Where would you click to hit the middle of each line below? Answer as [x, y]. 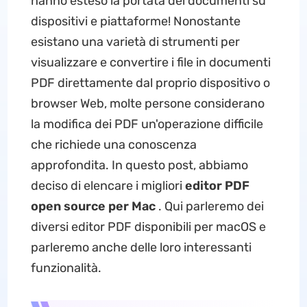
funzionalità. [66, 268]
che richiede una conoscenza [113, 145]
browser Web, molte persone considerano [147, 103]
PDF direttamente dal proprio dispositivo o [150, 83]
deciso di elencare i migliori [108, 186]
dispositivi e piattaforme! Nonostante [135, 21]
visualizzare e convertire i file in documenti [150, 62]
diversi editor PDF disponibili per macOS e [148, 227]
